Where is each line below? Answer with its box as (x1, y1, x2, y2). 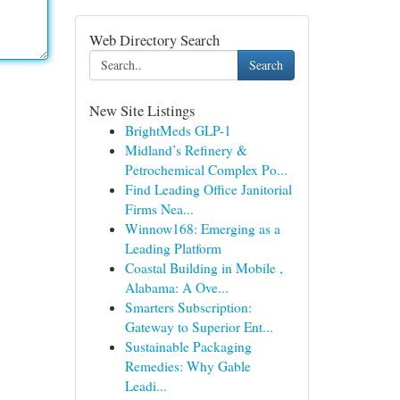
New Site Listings (88, 100, 195, 121)
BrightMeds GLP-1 (124, 121, 231, 139)
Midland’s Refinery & (124, 141, 247, 159)
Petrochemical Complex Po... (124, 161, 287, 179)
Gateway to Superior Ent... (124, 318, 273, 336)
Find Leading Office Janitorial (124, 180, 292, 198)
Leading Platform (124, 239, 221, 257)
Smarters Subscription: (124, 298, 252, 316)
